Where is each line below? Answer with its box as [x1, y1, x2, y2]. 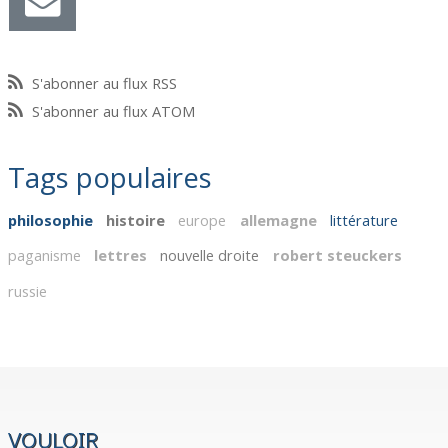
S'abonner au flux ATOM [32, 101, 196, 122]
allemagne [239, 210, 317, 231]
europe [178, 210, 227, 231]
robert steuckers [272, 245, 402, 266]
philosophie [8, 210, 94, 231]
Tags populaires [8, 157, 213, 196]
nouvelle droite [160, 245, 260, 266]
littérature [329, 210, 398, 231]
